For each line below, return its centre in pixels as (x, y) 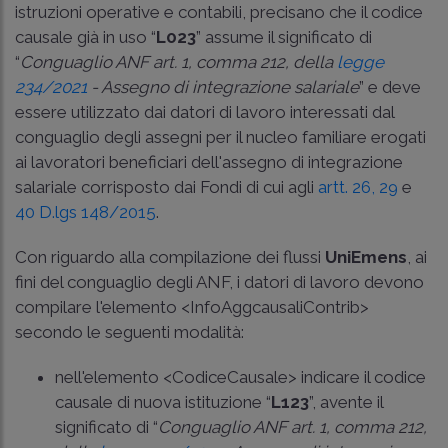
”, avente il (346, 401)
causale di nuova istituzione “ (163, 401)
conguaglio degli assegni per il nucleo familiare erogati (220, 136)
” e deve (390, 86)
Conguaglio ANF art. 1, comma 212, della (178, 61)
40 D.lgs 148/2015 (85, 211)
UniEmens (366, 256)
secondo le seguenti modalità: (129, 331)
